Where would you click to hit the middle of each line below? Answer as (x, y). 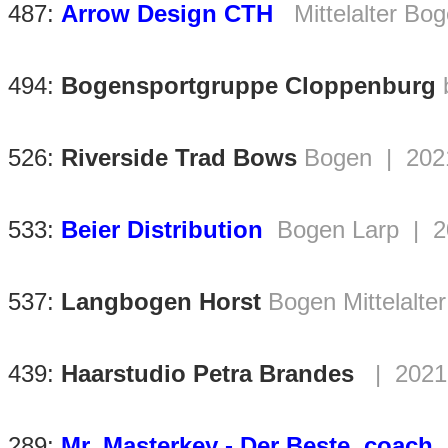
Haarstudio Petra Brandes (207, 374)
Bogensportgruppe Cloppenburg (248, 86)
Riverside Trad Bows (179, 158)
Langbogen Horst (161, 302)
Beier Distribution (162, 230)
